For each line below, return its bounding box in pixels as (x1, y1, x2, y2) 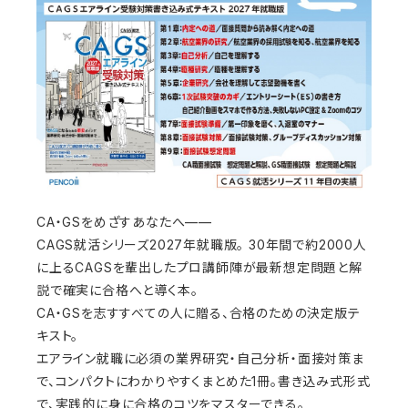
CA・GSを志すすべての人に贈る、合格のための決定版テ (36, 305, 361, 321)
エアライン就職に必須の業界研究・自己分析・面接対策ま (36, 351, 364, 367)
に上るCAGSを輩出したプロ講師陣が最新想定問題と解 (36, 260, 362, 276)
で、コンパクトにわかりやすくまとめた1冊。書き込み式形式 (36, 373, 371, 390)
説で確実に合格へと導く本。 (36, 282, 199, 299)
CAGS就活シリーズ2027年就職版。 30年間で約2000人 (36, 237, 367, 253)
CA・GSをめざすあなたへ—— (36, 214, 212, 230)
